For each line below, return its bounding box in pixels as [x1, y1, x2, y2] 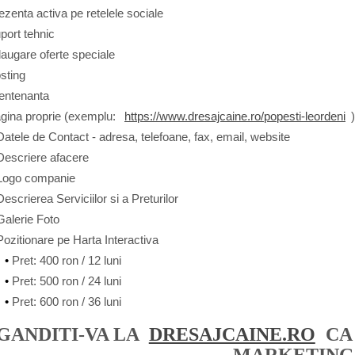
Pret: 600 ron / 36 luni [12, 295, 121, 308]
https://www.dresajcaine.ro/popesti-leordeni [124, 109, 345, 123]
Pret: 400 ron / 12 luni [12, 254, 124, 267]
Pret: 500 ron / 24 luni [12, 274, 121, 288]
